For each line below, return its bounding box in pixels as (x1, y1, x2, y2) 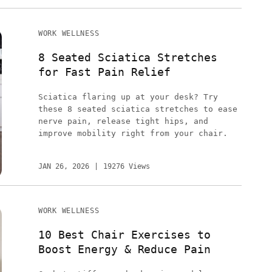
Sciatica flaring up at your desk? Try (38, 92, 218, 102)
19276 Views (103, 162, 150, 171)
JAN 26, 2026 (38, 162, 89, 171)
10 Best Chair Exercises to (38, 228, 211, 241)
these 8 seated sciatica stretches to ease (38, 104, 237, 114)
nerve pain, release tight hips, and (38, 117, 208, 126)
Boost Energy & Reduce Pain (38, 242, 211, 256)
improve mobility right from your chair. (38, 129, 228, 138)
